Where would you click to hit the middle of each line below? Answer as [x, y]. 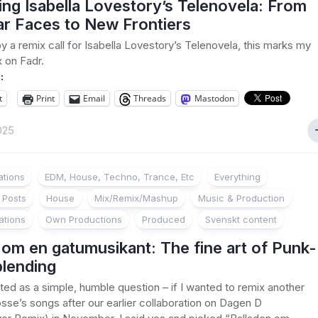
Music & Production [241, 198]
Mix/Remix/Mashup [136, 198]
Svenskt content [241, 219]
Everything [237, 177]
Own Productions [84, 219]
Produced [164, 219]
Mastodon [214, 98]
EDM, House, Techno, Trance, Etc [120, 177]
